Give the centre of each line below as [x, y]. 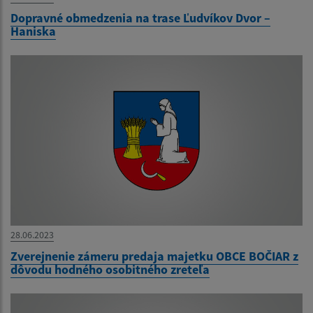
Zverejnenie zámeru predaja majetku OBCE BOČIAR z [154, 256]
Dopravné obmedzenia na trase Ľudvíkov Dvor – [140, 18]
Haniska [33, 31]
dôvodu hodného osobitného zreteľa [110, 270]
